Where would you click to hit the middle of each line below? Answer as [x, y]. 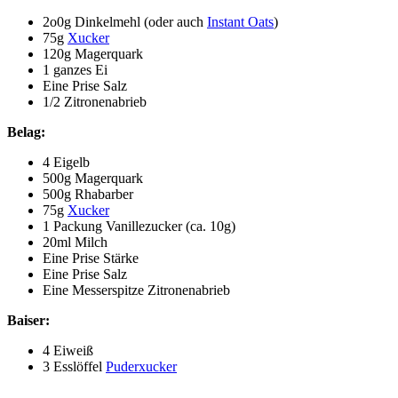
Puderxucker [141, 367]
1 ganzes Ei [75, 70]
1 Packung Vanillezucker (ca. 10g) [139, 227]
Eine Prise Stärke [91, 259]
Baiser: [28, 321]
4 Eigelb [66, 163]
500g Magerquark [93, 179]
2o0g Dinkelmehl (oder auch [125, 22]
